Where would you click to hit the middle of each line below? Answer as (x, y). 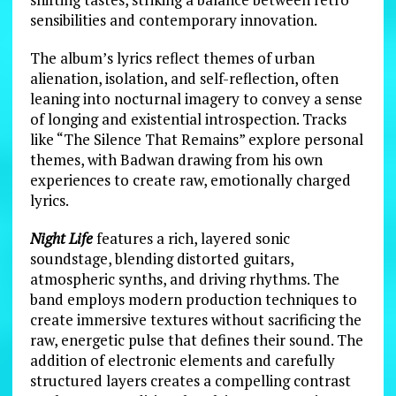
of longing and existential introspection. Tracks (188, 118)
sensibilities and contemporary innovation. (173, 19)
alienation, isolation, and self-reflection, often (184, 78)
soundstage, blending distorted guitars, (161, 258)
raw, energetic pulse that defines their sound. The (196, 339)
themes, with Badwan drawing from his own (176, 159)
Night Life (61, 238)
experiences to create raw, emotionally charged (190, 179)
